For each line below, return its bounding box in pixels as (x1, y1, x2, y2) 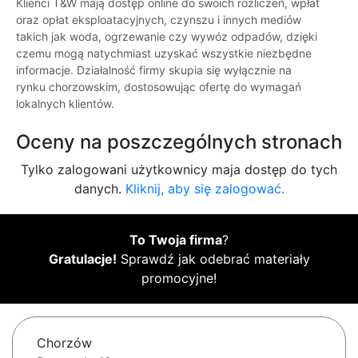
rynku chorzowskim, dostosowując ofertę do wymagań (16, 80, 301, 94)
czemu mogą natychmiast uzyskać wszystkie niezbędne (16, 46, 312, 61)
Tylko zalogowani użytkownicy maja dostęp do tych (21, 161, 337, 178)
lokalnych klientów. (16, 97, 114, 111)
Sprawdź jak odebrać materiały (116, 251, 310, 268)
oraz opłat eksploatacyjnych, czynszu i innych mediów (16, 13, 301, 27)
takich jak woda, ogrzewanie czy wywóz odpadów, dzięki (16, 30, 317, 44)
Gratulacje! (48, 251, 117, 268)
